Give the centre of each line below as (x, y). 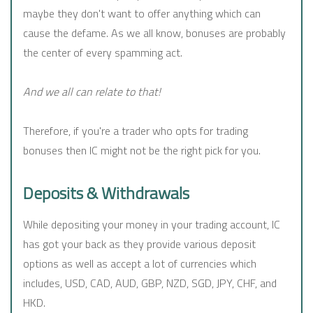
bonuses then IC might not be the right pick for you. (142, 151)
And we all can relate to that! (92, 92)
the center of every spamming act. (103, 53)
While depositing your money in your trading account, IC (152, 225)
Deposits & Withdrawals (106, 193)
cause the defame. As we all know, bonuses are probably (154, 33)
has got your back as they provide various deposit (139, 244)
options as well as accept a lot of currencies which (140, 264)
